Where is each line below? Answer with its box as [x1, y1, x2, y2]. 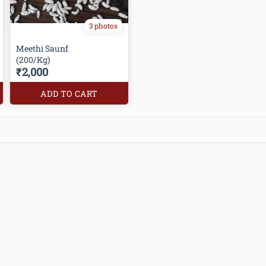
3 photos [89, 20, 118, 30]
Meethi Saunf [16, 42, 71, 54]
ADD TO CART [40, 87, 99, 99]
